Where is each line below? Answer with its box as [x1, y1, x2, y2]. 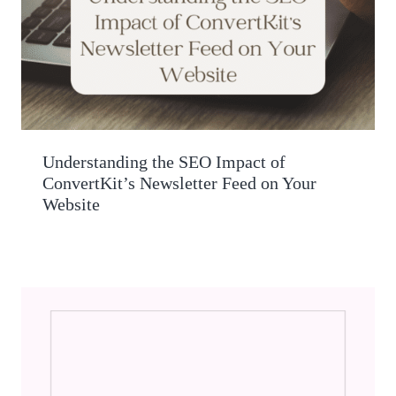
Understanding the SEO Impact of [42, 152, 286, 172]
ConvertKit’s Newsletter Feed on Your [42, 173, 316, 194]
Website [42, 194, 100, 215]
